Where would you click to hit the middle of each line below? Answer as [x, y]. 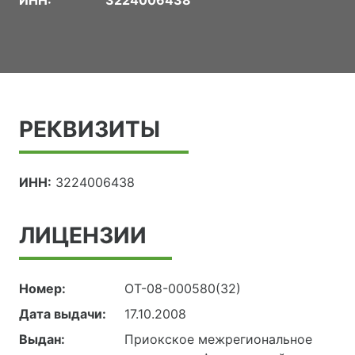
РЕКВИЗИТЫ [90, 130]
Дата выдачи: [63, 314]
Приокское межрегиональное [219, 340]
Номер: [42, 289]
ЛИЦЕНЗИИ [83, 236]
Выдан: [42, 340]
